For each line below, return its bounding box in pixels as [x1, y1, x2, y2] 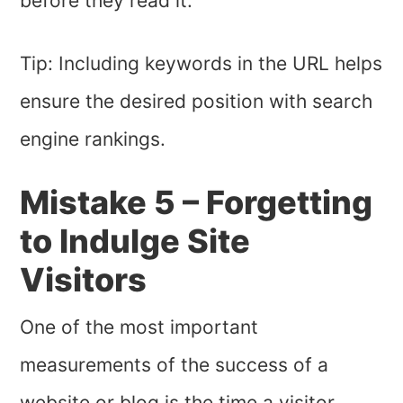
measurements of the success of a [20, 353, 329, 376]
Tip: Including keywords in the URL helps [20, 51, 383, 75]
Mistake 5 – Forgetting [20, 182, 373, 222]
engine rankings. [20, 127, 166, 150]
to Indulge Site [20, 220, 251, 261]
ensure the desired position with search [20, 89, 373, 112]
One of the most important [20, 315, 259, 338]
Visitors [20, 259, 148, 300]
